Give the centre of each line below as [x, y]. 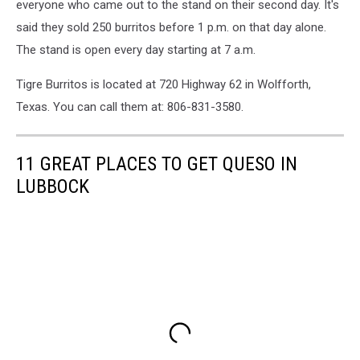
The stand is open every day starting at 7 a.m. [136, 49]
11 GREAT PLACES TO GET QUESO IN [157, 164]
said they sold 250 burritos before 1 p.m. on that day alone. [171, 27]
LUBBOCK [53, 186]
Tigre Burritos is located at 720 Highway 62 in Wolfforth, [164, 84]
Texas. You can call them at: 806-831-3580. [130, 106]
